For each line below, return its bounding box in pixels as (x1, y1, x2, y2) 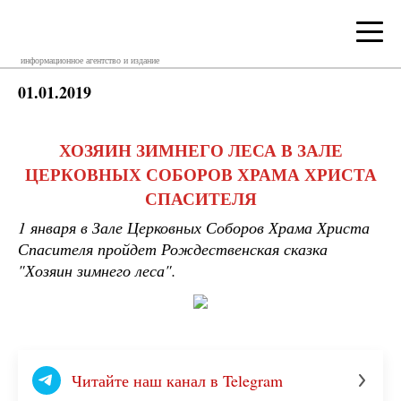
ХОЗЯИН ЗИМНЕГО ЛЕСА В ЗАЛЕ (58, 138, 343, 162)
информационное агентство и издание (21, 54, 159, 66)
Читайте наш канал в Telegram (72, 370, 283, 391)
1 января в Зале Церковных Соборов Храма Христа (18, 217, 370, 238)
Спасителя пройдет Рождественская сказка (18, 238, 328, 260)
